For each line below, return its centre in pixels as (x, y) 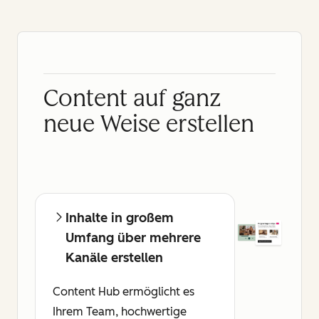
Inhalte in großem (120, 218)
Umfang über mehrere (133, 237)
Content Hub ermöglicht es (124, 291)
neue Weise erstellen (149, 124)
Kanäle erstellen (114, 257)
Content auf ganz (132, 99)
